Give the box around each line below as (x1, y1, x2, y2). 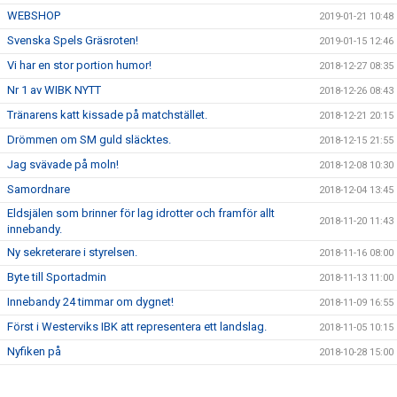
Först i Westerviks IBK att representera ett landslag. (7, 320, 267, 333)
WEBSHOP (7, 9, 60, 22)
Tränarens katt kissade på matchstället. (7, 108, 207, 121)
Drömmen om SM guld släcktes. (7, 133, 171, 146)
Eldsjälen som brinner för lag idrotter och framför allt (7, 206, 275, 220)
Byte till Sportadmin (7, 270, 106, 284)
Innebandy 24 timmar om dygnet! (7, 295, 174, 308)
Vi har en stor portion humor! (7, 58, 152, 72)
